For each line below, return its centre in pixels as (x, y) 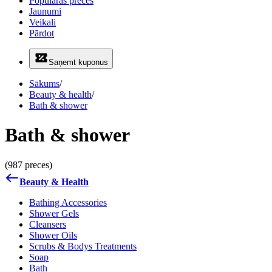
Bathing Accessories (68, 202)
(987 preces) (29, 165)
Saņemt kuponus (78, 62)
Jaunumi (45, 11)
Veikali (42, 22)
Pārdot (42, 33)
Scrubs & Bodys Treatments (83, 246)
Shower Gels (54, 213)
